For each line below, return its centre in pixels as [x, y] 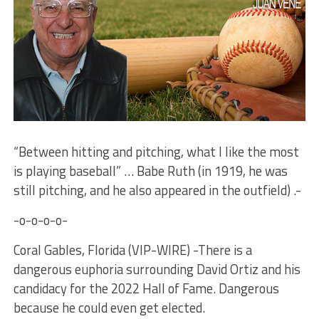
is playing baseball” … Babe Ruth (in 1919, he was [150, 171]
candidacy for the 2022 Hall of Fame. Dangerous [146, 288]
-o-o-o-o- [40, 220]
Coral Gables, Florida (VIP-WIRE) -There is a [132, 250]
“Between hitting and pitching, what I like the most [156, 151]
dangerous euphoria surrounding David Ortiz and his [157, 269]
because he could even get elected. [109, 307]
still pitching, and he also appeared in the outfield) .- [157, 190]
